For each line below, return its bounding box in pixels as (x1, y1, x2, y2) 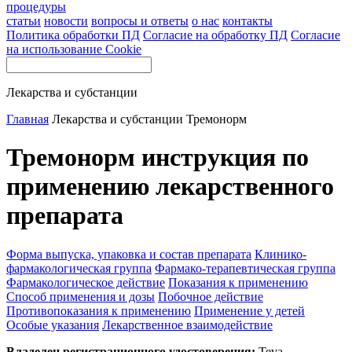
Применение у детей (194, 303, 305, 317)
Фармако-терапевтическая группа (155, 261, 335, 275)
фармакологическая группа (6, 261, 152, 275)
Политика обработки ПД (6, 28, 140, 42)
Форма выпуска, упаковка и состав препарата (6, 247, 251, 261)
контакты (222, 14, 273, 27)
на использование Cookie (6, 42, 141, 56)
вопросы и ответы (91, 14, 189, 27)
